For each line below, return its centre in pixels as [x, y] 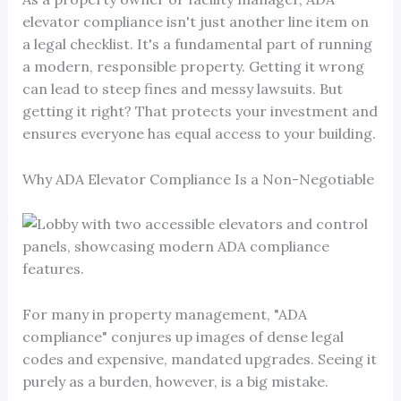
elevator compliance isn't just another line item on [195, 22]
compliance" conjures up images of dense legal [183, 336]
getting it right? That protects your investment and [200, 111]
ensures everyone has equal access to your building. [199, 134]
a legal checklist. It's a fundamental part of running [197, 44]
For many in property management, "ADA [164, 314]
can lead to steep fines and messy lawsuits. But [182, 89]
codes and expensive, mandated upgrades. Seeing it [199, 358]
